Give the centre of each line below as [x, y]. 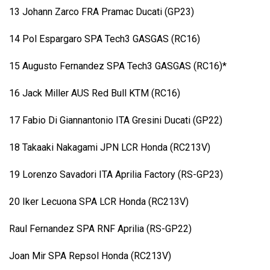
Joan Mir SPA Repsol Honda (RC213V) [90, 256]
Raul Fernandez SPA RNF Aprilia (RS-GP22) [100, 229]
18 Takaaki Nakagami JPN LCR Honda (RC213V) [110, 148]
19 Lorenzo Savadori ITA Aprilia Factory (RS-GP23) [116, 175]
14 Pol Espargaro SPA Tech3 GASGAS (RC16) [105, 39]
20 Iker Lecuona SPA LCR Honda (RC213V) [99, 202]
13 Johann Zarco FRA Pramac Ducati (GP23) [102, 12]
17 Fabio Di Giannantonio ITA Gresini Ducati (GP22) [116, 121]
